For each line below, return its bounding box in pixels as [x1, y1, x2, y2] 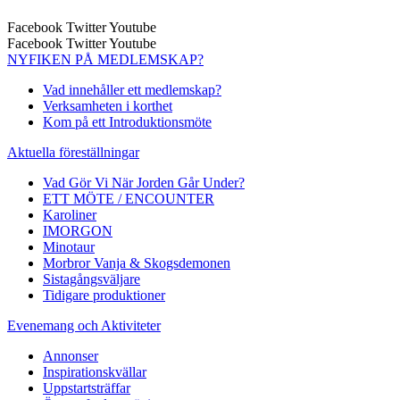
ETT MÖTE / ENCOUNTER [43, 191, 214, 207]
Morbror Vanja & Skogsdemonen [43, 255, 230, 271]
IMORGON [43, 223, 112, 239]
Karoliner [43, 207, 96, 223]
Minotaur [43, 239, 95, 255]
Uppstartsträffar [43, 380, 130, 396]
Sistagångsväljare [43, 271, 140, 287]
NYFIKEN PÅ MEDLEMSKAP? [7, 52, 204, 68]
